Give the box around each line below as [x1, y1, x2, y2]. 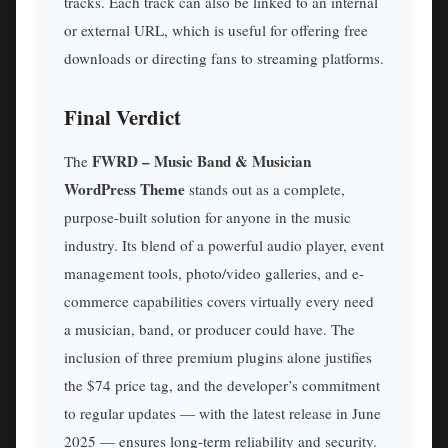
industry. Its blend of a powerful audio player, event [64, 235, 384, 256]
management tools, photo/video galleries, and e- [64, 263, 364, 284]
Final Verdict [64, 101, 181, 132]
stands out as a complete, [185, 179, 345, 200]
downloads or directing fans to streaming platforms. [64, 48, 384, 69]
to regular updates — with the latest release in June [64, 403, 381, 424]
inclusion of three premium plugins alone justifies [64, 347, 372, 368]
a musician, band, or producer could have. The [64, 319, 355, 340]
